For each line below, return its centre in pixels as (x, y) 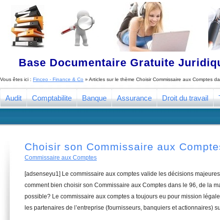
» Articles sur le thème (110, 79)
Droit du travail (185, 98)
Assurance (134, 98)
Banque (94, 98)
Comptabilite (52, 98)
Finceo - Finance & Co (58, 79)
